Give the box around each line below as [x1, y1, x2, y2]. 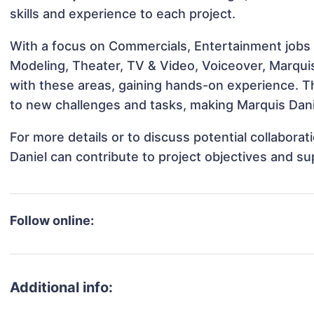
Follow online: [10, 213, 95, 228]
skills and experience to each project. [10, 6, 236, 22]
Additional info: [10, 279, 114, 296]
